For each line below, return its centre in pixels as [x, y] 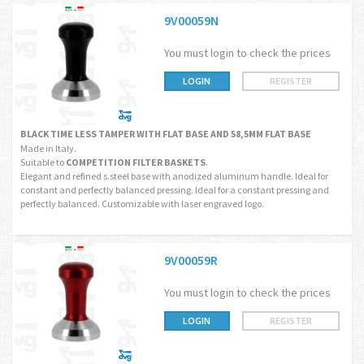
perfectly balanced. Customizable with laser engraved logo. [142, 204]
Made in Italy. [48, 148]
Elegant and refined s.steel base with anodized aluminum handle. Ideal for [174, 176]
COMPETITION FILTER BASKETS [136, 162]
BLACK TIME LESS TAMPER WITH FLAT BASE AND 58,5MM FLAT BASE [166, 134]
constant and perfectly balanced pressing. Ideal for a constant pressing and [175, 190]
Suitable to [43, 162]
